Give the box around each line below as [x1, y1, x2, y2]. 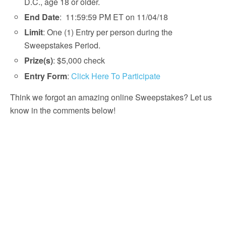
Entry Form [24, 70, 68, 82]
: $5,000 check [53, 54, 105, 67]
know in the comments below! [10, 104, 116, 116]
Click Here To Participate [71, 70, 161, 82]
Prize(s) [24, 54, 53, 67]
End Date [24, 11, 60, 23]
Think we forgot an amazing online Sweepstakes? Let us [10, 91, 212, 103]
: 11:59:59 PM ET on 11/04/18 [60, 11, 168, 23]
